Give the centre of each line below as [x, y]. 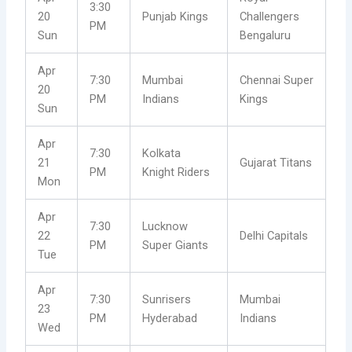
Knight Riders [176, 172]
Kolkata [162, 154]
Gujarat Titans [276, 163]
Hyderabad [170, 319]
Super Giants [176, 246]
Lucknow [165, 227]
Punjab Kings [176, 17]
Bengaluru [266, 36]
